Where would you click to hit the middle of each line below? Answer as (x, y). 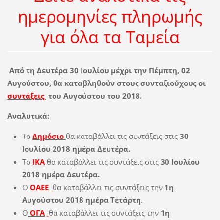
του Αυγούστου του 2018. (94, 96)
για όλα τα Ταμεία (110, 37)
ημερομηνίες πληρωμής (110, 16)
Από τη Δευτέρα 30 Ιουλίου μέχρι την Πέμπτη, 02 (98, 70)
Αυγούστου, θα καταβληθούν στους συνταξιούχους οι (106, 83)
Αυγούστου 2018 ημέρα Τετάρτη (81, 200)
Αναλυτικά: (28, 116)
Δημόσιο (48, 136)
